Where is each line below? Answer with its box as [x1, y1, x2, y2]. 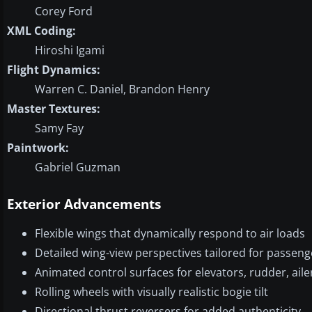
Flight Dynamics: [7, 61, 100, 77]
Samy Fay [35, 120, 84, 136]
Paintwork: [7, 139, 69, 155]
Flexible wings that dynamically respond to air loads [35, 225, 305, 241]
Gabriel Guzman [35, 159, 120, 175]
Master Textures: [7, 100, 100, 116]
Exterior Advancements [7, 194, 161, 213]
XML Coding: [7, 22, 76, 38]
